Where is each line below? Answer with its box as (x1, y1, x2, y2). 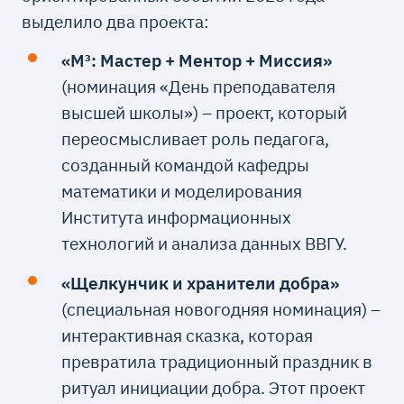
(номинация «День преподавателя (60, 75, 335, 98)
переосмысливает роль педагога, (60, 127, 329, 151)
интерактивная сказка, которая (60, 323, 313, 346)
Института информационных (60, 206, 291, 229)
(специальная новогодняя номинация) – (60, 297, 381, 320)
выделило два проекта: (22, 9, 210, 32)
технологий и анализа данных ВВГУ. (60, 232, 347, 255)
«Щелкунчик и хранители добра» (60, 271, 339, 294)
